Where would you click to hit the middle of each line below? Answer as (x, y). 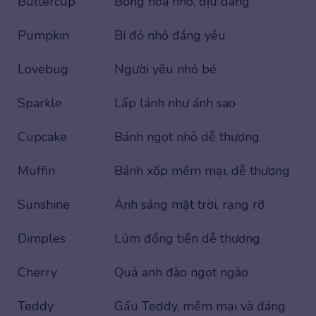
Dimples (42, 238)
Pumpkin (43, 35)
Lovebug (43, 69)
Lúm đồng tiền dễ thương (187, 238)
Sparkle (40, 103)
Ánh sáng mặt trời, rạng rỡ (189, 204)
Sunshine (44, 204)
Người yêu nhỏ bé (165, 69)
